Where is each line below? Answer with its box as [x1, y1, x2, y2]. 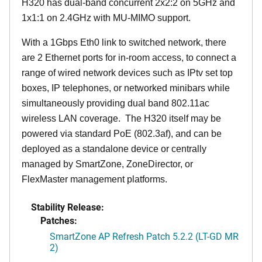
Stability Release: [31, 201, 104, 213]
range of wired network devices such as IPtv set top [22, 68, 233, 78]
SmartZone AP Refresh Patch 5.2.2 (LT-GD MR [50, 230, 239, 243]
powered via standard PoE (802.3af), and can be [22, 129, 222, 139]
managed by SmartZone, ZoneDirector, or [22, 159, 193, 170]
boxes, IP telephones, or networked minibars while [22, 83, 230, 94]
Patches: [40, 214, 77, 227]
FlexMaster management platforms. [22, 174, 167, 185]
